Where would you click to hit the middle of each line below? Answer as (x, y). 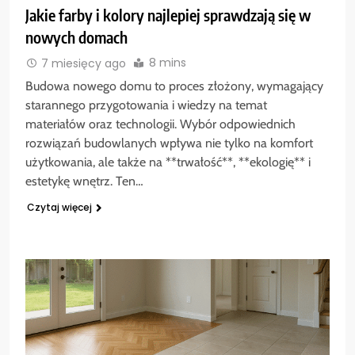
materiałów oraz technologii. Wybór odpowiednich (160, 124)
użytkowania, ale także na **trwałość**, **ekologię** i (168, 162)
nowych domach (76, 37)
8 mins (168, 63)
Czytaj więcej (59, 207)
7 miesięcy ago (84, 63)
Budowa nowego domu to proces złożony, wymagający (174, 86)
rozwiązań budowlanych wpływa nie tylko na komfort (169, 143)
